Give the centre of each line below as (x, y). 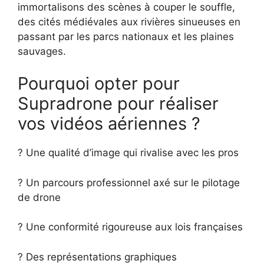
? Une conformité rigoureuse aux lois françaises (130, 227)
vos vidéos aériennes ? (109, 124)
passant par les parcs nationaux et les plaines (126, 36)
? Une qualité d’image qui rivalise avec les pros (128, 153)
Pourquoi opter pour (99, 84)
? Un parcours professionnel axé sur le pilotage (129, 182)
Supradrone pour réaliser (118, 104)
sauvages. (42, 51)
